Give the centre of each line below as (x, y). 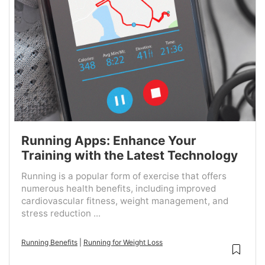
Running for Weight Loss (123, 243)
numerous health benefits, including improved (119, 189)
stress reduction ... (61, 214)
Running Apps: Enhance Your (109, 141)
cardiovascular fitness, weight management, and (125, 201)
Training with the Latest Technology (130, 156)
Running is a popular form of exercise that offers (124, 176)
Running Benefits (49, 243)
